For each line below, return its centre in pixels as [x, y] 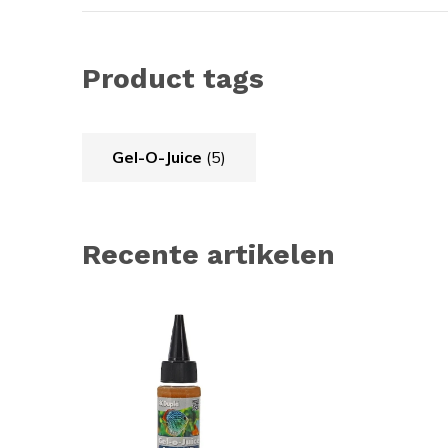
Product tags [173, 78]
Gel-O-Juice [159, 157]
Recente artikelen [208, 254]
